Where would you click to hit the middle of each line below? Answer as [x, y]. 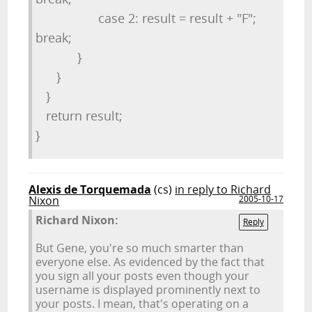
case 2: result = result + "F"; [146, 18]
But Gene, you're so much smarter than [140, 248]
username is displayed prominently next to [148, 290]
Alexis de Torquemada [90, 189]
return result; [81, 116]
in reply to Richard [223, 189]
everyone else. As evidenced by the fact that [150, 262]
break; [75, 38]
